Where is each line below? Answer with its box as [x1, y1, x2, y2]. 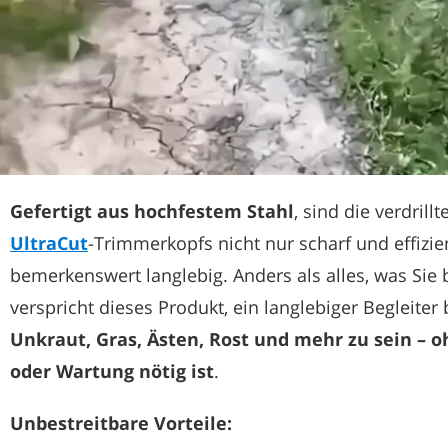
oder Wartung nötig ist [10, 358, 214, 383]
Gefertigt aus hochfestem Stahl [10, 198, 294, 223]
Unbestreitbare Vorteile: [10, 410, 232, 435]
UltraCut [10, 230, 88, 255]
